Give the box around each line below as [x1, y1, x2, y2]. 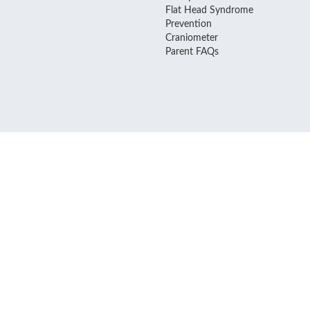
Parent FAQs [165, 46, 219, 57]
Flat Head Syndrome [165, 5, 254, 15]
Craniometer [165, 33, 219, 43]
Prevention [165, 19, 212, 29]
